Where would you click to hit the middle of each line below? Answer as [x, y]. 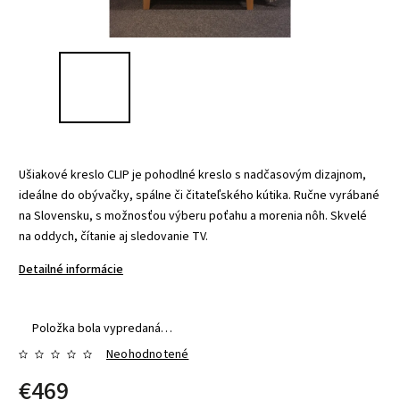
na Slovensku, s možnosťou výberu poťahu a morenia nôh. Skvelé [193, 216]
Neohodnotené [148, 354]
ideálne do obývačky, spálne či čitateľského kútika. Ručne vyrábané [199, 195]
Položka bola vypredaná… [102, 328]
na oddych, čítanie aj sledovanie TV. [113, 236]
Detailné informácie [71, 269]
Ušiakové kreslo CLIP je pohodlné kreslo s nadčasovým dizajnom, [192, 175]
